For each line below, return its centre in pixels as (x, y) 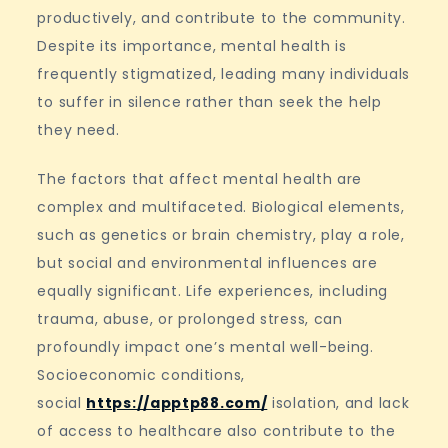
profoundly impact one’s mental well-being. (205, 347)
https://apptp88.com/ (177, 403)
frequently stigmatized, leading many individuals (224, 74)
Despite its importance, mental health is (192, 46)
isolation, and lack (338, 403)
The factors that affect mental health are (200, 179)
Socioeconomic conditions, (141, 375)
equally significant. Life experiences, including (213, 291)
